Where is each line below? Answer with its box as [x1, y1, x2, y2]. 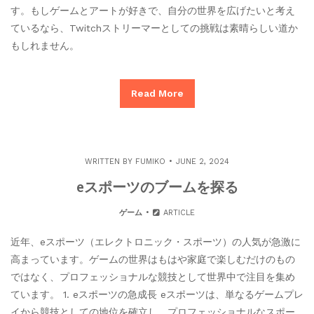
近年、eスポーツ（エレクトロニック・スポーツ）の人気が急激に [11, 235, 301, 247]
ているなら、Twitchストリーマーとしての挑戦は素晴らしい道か [11, 22, 298, 34]
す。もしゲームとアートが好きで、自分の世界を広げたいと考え [11, 4, 295, 16]
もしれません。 [11, 39, 79, 51]
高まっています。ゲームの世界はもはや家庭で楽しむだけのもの [11, 253, 295, 265]
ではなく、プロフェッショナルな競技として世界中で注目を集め [11, 271, 295, 282]
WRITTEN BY [85, 156, 135, 166]
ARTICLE [161, 207, 196, 217]
